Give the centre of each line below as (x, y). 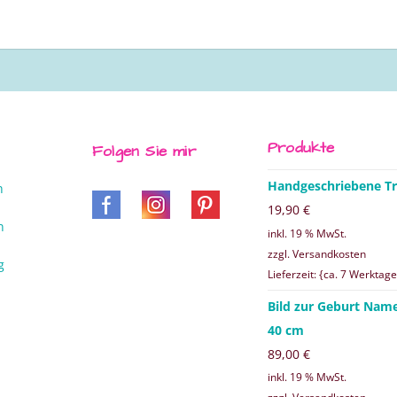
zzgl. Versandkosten (317, 253)
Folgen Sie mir (144, 152)
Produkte (301, 148)
